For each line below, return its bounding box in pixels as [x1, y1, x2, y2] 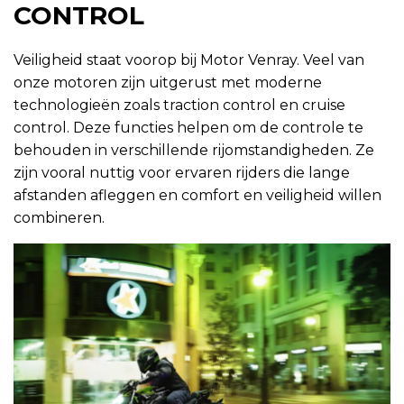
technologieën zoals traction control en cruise [14, 96, 345, 115]
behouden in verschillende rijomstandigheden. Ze [14, 142, 374, 160]
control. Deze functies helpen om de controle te [14, 119, 363, 137]
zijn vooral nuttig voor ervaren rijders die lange [14, 164, 350, 182]
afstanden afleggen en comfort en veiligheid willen [14, 187, 381, 205]
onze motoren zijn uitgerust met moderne [14, 74, 322, 92]
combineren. [14, 209, 105, 227]
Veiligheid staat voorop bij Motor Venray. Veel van [14, 51, 364, 69]
